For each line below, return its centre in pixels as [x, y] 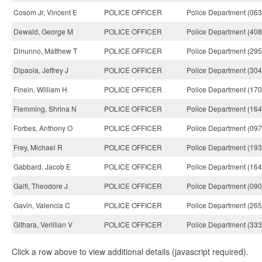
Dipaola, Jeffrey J [41, 70]
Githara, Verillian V [43, 224]
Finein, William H [40, 89]
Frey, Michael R [38, 147]
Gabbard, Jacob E [42, 166]
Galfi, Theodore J [41, 186]
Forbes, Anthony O [43, 128]
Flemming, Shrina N [45, 108]
